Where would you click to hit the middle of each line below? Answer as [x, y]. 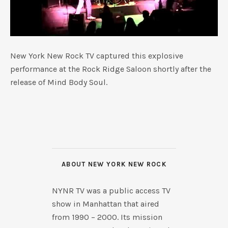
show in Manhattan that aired [105, 204]
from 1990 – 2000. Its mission [107, 217]
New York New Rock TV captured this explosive [97, 56]
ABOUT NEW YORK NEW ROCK [114, 164]
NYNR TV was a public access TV [111, 191]
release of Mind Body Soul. [59, 82]
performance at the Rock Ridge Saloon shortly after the [111, 69]
